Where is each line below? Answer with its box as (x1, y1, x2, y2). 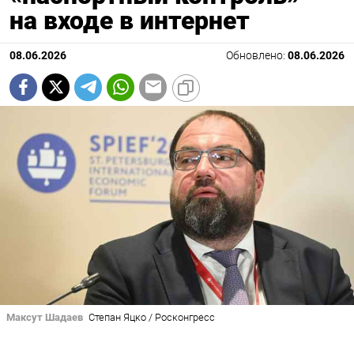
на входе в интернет (9, 5, 250, 36)
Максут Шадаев (6, 311, 83, 323)
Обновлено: (226, 48, 288, 62)
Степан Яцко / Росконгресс (88, 311, 215, 323)
